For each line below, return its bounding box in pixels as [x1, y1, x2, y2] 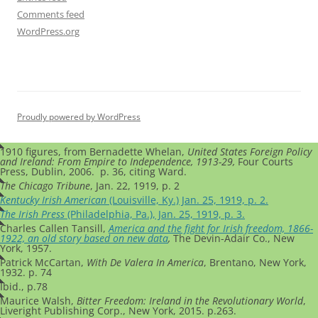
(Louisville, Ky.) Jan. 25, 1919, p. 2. [106, 192, 268, 207]
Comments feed [17, 7, 84, 21]
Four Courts [238, 154, 293, 168]
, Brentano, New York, [204, 255, 307, 269]
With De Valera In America [87, 255, 204, 269]
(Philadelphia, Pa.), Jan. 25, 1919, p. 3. [65, 207, 245, 221]
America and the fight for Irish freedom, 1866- [109, 221, 313, 235]
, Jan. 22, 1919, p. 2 [90, 178, 180, 192]
